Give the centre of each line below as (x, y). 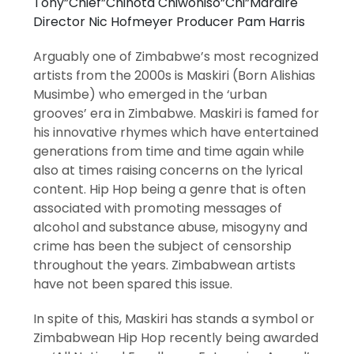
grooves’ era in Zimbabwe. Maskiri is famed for (177, 114)
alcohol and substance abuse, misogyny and (171, 228)
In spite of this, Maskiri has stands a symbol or (174, 319)
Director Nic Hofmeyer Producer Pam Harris (169, 22)
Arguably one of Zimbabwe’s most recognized (176, 57)
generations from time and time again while (169, 152)
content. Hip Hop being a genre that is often (170, 190)
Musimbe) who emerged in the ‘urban (151, 95)
